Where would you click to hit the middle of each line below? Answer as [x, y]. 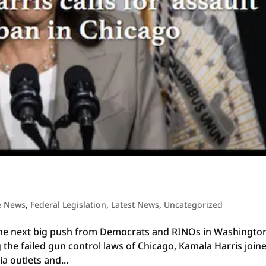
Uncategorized [194, 204]
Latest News [135, 204]
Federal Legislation [69, 204]
